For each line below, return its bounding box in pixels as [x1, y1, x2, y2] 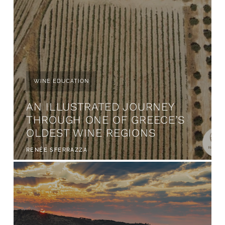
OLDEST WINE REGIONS [26, 127, 156, 140]
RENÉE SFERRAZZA [26, 147, 87, 154]
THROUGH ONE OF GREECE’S [26, 114, 186, 127]
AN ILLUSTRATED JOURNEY [26, 100, 174, 114]
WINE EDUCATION [34, 78, 89, 85]
